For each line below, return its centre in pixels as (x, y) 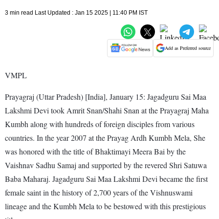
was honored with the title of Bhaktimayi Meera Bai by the (95, 151)
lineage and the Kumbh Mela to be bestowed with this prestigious (105, 206)
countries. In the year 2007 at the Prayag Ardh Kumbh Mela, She (105, 137)
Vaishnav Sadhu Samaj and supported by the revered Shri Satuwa (106, 165)
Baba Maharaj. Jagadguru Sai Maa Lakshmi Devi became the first (106, 178)
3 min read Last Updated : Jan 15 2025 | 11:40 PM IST (76, 12)
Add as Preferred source (188, 48)
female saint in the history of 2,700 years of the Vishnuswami (99, 192)
